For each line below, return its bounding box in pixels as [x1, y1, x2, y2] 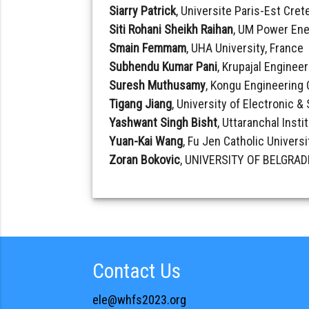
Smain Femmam [109, 40, 187, 55]
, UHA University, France [186, 40, 304, 55]
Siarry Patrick [109, 3, 177, 18]
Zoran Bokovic [109, 152, 181, 167]
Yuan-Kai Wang [109, 133, 183, 148]
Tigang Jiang [109, 96, 172, 111]
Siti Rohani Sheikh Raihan [109, 21, 234, 37]
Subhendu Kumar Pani [109, 59, 218, 74]
